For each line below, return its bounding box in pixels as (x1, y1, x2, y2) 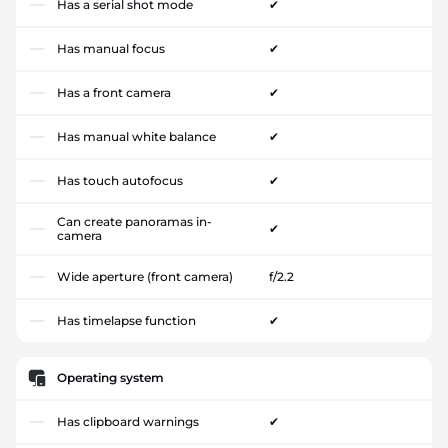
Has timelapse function (57, 313, 196, 328)
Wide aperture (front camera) (57, 269, 233, 284)
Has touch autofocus (57, 173, 183, 188)
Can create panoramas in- (57, 214, 212, 229)
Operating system (57, 370, 164, 385)
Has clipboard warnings (57, 414, 199, 429)
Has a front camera (57, 85, 171, 100)
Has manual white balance (57, 129, 216, 144)
